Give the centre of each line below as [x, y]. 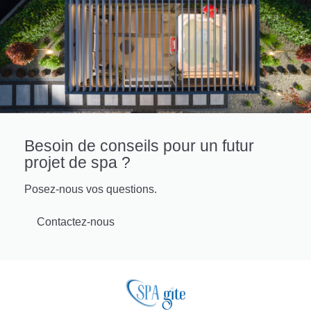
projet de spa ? [77, 163]
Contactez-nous [76, 222]
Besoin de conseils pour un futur [139, 146]
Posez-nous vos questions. [91, 190]
